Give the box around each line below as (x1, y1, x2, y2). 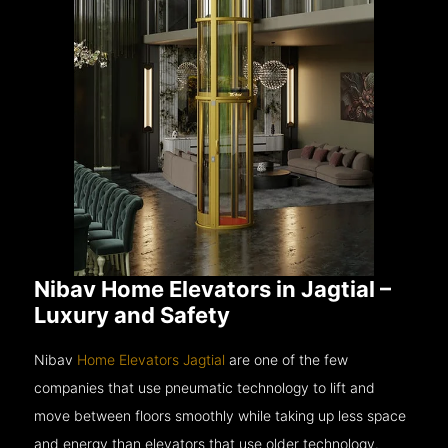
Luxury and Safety (34, 301, 231, 328)
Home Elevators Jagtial (77, 350, 226, 368)
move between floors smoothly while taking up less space (34, 406, 407, 424)
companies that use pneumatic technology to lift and (34, 378, 376, 396)
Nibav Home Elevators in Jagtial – (34, 275, 392, 302)
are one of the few (225, 350, 349, 368)
